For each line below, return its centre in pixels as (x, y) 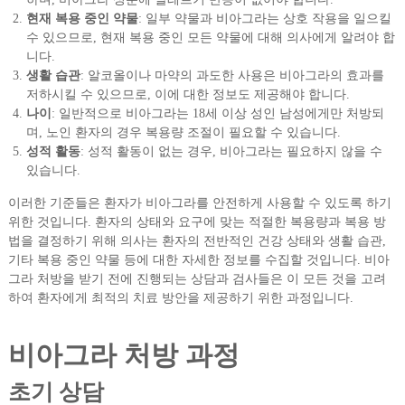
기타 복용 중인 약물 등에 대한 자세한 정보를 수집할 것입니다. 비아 (198, 260)
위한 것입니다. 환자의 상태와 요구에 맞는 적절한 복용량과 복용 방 (197, 222)
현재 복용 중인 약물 (82, 19)
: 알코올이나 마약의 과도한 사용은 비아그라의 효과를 (232, 76)
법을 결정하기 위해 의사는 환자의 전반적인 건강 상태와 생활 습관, (197, 241)
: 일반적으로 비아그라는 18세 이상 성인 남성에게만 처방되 (217, 114)
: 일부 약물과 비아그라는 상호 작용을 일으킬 (264, 19)
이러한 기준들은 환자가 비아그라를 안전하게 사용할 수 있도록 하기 (199, 203)
